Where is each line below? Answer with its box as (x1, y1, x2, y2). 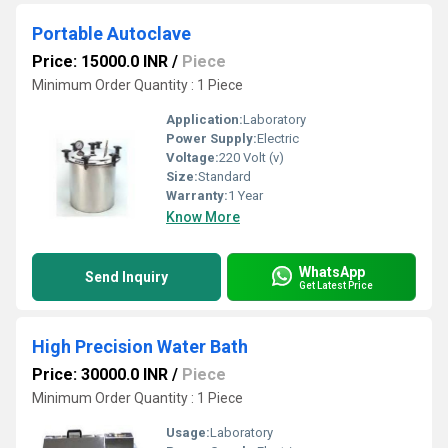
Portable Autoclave (32, 23, 191, 44)
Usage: (166, 425, 210, 440)
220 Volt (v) (219, 150, 284, 165)
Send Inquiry (85, 269, 168, 285)
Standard (198, 169, 251, 184)
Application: (166, 112, 243, 127)
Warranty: (166, 188, 228, 203)
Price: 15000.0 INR (32, 52, 168, 71)
